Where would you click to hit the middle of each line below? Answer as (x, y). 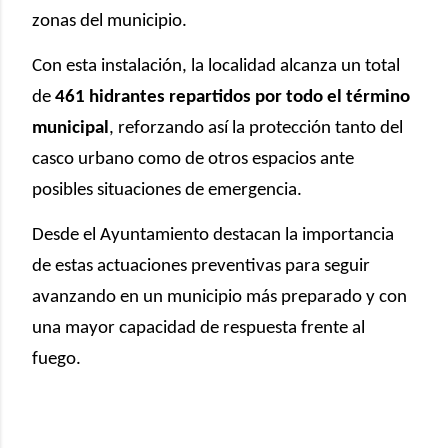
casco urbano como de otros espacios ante (193, 159)
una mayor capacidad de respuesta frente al (198, 328)
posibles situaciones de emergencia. (167, 190)
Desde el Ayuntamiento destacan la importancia (213, 235)
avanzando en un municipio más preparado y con (219, 297)
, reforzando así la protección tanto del (256, 128)
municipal (70, 128)
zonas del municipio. (109, 21)
